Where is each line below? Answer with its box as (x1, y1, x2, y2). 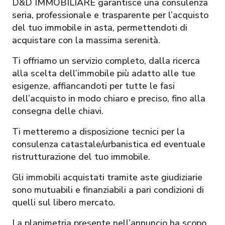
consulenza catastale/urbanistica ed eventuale (12, 138, 205, 150)
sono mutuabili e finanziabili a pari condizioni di (12, 183, 204, 196)
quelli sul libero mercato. (12, 196, 115, 208)
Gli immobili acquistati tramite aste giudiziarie (12, 171, 202, 183)
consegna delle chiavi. (12, 104, 103, 117)
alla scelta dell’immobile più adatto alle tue (12, 67, 195, 79)
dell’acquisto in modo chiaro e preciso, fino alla (12, 92, 205, 104)
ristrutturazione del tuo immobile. (12, 150, 150, 163)
